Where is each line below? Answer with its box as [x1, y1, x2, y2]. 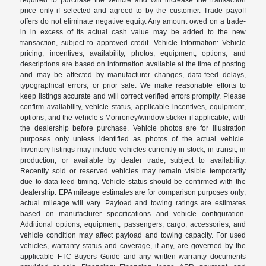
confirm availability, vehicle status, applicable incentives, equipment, [20, 102, 246, 111]
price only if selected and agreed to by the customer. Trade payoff [20, 6, 246, 15]
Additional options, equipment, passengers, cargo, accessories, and [20, 220, 246, 229]
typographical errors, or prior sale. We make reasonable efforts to [20, 81, 246, 90]
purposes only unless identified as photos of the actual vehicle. [20, 134, 246, 143]
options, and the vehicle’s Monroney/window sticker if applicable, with [20, 113, 246, 122]
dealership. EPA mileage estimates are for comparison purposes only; [20, 188, 246, 197]
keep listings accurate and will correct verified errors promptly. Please [20, 91, 246, 100]
